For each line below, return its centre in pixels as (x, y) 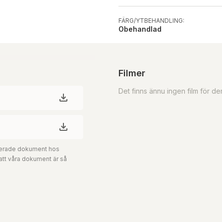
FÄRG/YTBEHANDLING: (151, 20)
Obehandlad (140, 29)
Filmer (132, 73)
